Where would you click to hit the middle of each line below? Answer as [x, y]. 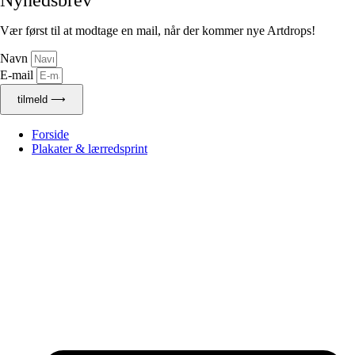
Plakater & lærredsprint [90, 148]
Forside [50, 134]
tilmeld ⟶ [42, 99]
